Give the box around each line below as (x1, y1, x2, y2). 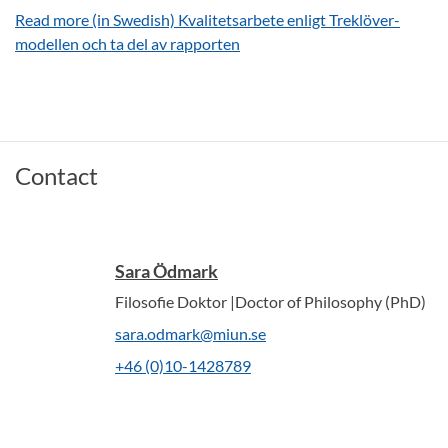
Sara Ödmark (115, 260, 218, 283)
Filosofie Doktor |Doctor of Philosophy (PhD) (115, 292, 426, 312)
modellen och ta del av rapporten (15, 34, 240, 54)
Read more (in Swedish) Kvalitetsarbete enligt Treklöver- (15, 10, 400, 30)
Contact (15, 161, 98, 191)
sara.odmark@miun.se (115, 324, 266, 344)
